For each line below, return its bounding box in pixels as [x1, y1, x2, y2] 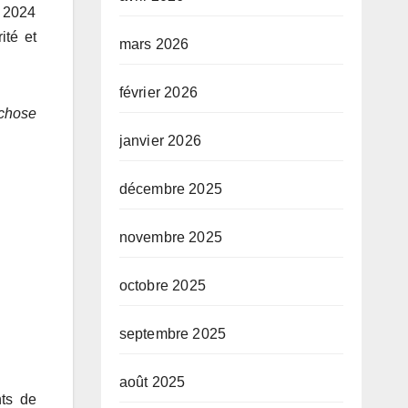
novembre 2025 [118, 229, 223, 245]
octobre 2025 [118, 278, 206, 293]
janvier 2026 [118, 133, 201, 148]
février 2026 [118, 85, 198, 100]
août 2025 [118, 374, 186, 390]
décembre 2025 [118, 181, 223, 197]
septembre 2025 [118, 326, 227, 342]
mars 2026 [118, 36, 189, 52]
